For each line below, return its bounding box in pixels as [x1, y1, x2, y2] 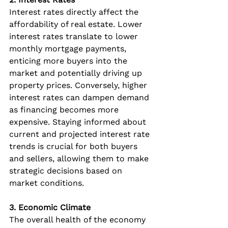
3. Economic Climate [9, 202, 91, 212]
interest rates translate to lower [9, 31, 140, 41]
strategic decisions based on [9, 165, 125, 176]
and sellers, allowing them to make [9, 153, 151, 163]
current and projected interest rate [9, 129, 152, 139]
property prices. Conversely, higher [9, 80, 150, 90]
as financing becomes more [9, 104, 121, 115]
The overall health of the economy [9, 214, 148, 224]
